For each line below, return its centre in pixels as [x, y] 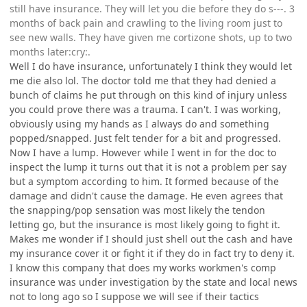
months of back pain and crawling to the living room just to [146, 23]
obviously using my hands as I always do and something [139, 123]
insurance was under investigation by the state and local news [153, 282]
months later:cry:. [50, 51]
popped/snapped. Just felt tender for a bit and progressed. [145, 138]
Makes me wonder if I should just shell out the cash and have [151, 238]
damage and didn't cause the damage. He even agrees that [146, 195]
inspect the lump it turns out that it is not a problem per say [148, 167]
